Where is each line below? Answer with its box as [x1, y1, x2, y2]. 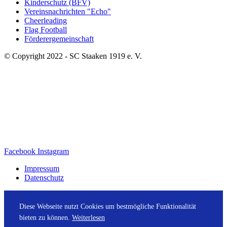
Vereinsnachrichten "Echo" [24, 7, 111, 16]
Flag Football [24, 25, 67, 34]
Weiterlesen [72, 213, 105, 221]
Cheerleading [24, 16, 67, 25]
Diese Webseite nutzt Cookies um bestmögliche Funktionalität [19, 202, 196, 210]
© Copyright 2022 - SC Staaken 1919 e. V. [4, 51, 142, 60]
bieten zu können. [19, 213, 72, 221]
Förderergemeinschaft [24, 34, 94, 43]
